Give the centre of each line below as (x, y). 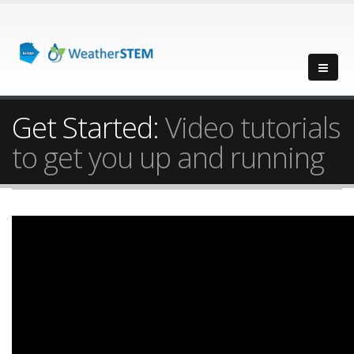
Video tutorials (253, 127)
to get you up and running (168, 157)
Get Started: (88, 127)
